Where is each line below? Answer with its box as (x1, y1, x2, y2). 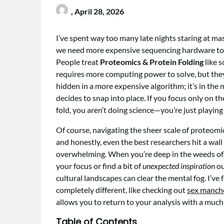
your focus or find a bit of (56, 161, 142, 170)
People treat (56, 57, 100, 66)
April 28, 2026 (74, 6, 124, 16)
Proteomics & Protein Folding (100, 57, 203, 66)
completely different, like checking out (56, 185, 187, 194)
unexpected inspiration (142, 161, 215, 170)
